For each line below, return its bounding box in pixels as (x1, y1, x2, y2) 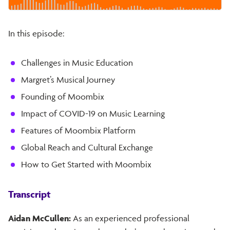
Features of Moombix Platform (21, 125, 136, 136)
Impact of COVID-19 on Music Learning (21, 108, 165, 119)
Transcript (8, 187, 51, 200)
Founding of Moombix (21, 91, 104, 102)
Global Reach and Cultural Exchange (21, 142, 153, 152)
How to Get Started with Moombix (21, 159, 151, 169)
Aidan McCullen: (8, 213, 71, 223)
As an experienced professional (71, 213, 189, 223)
